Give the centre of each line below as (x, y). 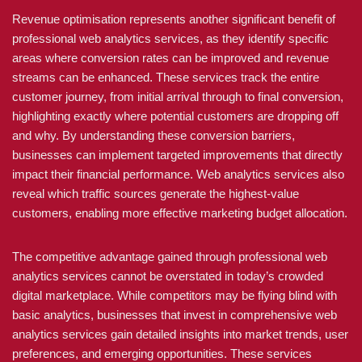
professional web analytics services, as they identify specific (170, 38)
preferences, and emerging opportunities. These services (162, 354)
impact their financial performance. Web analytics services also (178, 174)
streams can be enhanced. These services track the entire (166, 77)
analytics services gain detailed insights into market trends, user (180, 334)
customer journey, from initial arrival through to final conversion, (178, 97)
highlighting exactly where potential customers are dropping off (175, 116)
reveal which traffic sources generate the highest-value (156, 194)
